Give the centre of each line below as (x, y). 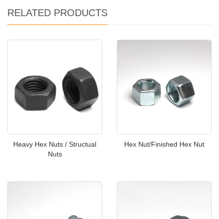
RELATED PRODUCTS (57, 13)
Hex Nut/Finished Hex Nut (164, 144)
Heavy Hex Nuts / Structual (55, 144)
